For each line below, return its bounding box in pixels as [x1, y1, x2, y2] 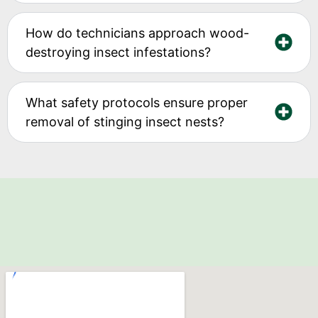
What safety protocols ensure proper [26, 94, 248, 110]
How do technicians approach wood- [26, 25, 249, 40]
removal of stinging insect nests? [26, 114, 224, 129]
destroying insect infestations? [26, 44, 211, 60]
